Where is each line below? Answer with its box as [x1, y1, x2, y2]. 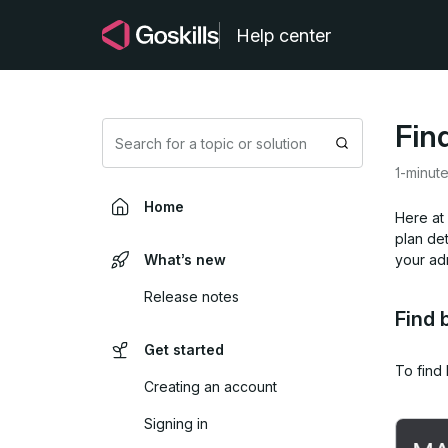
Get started [143, 341, 224, 358]
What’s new [143, 251, 226, 268]
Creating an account [144, 378, 277, 395]
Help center [236, 24, 331, 46]
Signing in [144, 415, 208, 432]
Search [340, 143, 388, 161]
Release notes [144, 288, 239, 305]
